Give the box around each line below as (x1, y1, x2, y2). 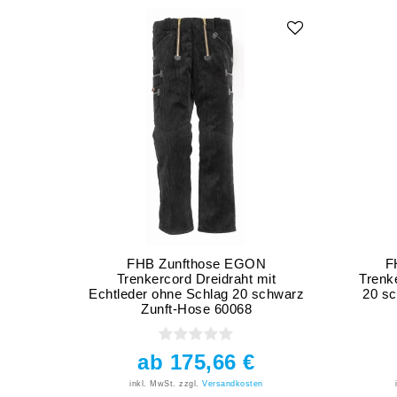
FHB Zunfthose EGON (127, 255, 267, 271)
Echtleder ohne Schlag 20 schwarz (89, 285, 305, 301)
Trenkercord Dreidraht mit (116, 270, 276, 286)
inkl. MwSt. (129, 378, 176, 388)
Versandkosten (202, 378, 263, 388)
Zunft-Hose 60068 (141, 300, 253, 316)
